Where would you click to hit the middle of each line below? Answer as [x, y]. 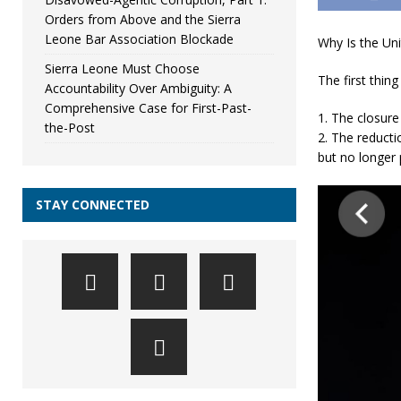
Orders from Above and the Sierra [143, 20]
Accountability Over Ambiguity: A [138, 89]
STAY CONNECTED [93, 205]
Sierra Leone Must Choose [122, 69]
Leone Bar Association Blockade [139, 39]
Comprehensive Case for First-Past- [148, 108]
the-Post [70, 128]
